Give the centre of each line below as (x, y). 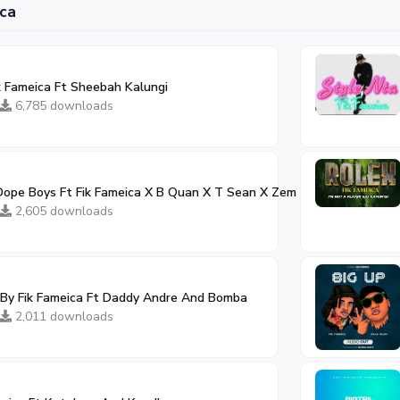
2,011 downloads (62, 317)
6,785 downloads (62, 106)
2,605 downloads (62, 211)
